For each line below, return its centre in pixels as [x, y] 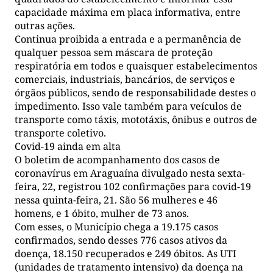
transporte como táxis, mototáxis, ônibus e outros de [136, 119]
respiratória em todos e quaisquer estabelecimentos [136, 66]
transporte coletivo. [60, 133]
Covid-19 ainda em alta [68, 146]
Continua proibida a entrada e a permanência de [128, 39]
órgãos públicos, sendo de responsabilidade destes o [135, 92]
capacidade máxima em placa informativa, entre [128, 12]
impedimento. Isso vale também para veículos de [128, 106]
